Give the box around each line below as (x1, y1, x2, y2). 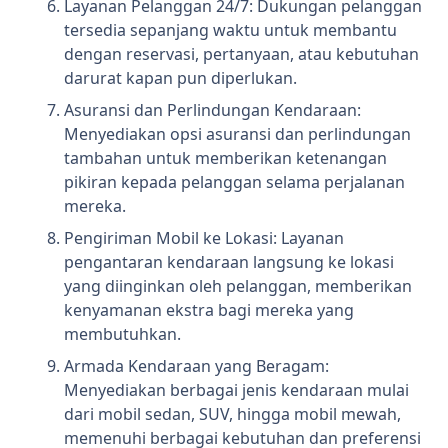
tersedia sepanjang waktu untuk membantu (64, 19, 397, 42)
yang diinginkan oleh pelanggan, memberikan (64, 275, 412, 298)
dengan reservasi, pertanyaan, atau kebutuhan (64, 43, 419, 66)
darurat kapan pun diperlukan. (64, 67, 297, 90)
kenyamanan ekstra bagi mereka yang (64, 299, 354, 322)
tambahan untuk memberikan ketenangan (64, 147, 387, 170)
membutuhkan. (64, 323, 181, 346)
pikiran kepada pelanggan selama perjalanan (64, 171, 405, 194)
